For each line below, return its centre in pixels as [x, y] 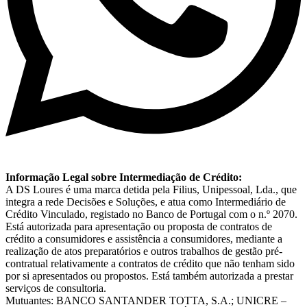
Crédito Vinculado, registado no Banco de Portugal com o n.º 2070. [151, 214]
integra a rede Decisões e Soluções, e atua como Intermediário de [146, 201]
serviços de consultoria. [56, 288]
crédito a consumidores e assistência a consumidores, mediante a [144, 238]
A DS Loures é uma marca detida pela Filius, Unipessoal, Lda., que [151, 189]
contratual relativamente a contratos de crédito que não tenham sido [150, 263]
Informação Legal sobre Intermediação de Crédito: [124, 177]
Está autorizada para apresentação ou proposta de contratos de [139, 226]
